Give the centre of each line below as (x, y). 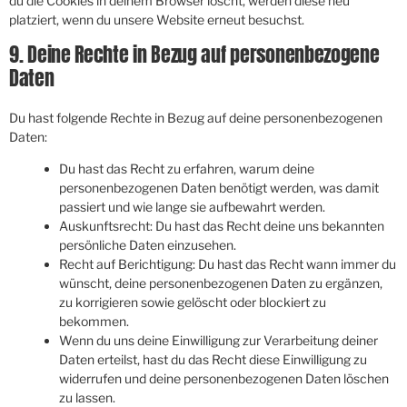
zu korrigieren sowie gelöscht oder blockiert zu (193, 303)
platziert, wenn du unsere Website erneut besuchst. (157, 19)
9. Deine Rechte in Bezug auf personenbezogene (194, 54)
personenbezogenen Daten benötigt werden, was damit (219, 188)
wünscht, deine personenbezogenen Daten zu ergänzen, (221, 283)
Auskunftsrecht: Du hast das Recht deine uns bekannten (222, 226)
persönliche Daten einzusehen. (148, 245)
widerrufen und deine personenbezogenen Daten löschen (224, 379)
